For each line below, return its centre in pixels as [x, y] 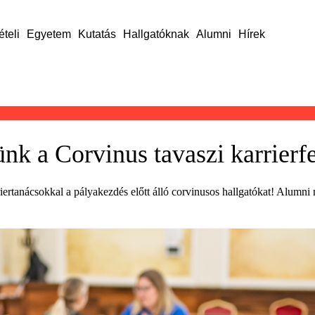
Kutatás [97, 34]
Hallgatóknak [156, 34]
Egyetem [49, 34]
